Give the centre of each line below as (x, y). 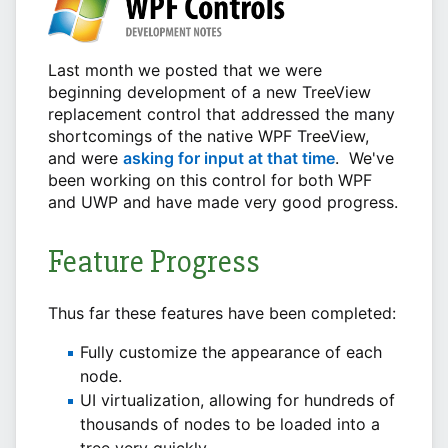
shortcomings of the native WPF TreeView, (208, 136)
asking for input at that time (229, 158)
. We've (364, 158)
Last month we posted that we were (185, 70)
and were (85, 158)
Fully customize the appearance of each (231, 352)
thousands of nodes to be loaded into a (230, 424)
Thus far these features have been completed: (222, 313)
